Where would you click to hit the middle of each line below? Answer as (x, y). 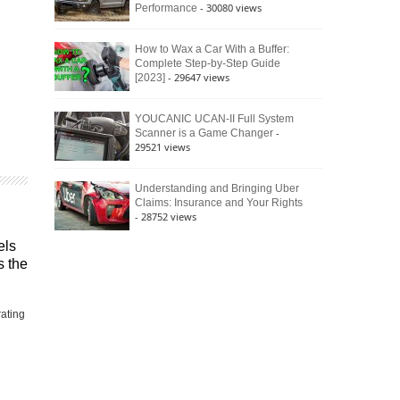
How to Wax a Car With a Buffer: (212, 49)
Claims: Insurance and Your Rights (219, 203)
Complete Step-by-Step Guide (208, 63)
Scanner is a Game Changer (204, 133)
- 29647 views (199, 77)
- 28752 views (166, 217)
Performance (166, 8)
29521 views (162, 147)
